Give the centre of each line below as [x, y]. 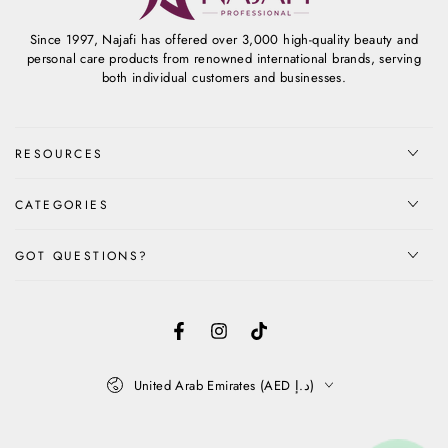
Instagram [248, 341]
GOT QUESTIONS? [82, 255]
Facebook [209, 341]
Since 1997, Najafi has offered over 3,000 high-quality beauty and [224, 39]
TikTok [278, 341]
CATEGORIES [62, 204]
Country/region [146, 372]
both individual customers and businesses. [224, 77]
